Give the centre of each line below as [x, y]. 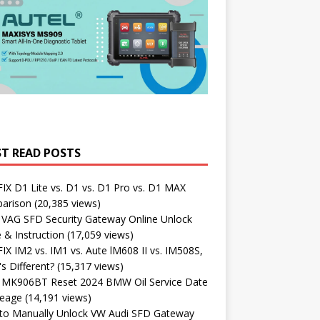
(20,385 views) [67, 203]
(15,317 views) [90, 266]
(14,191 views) [58, 297]
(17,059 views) [100, 234]
